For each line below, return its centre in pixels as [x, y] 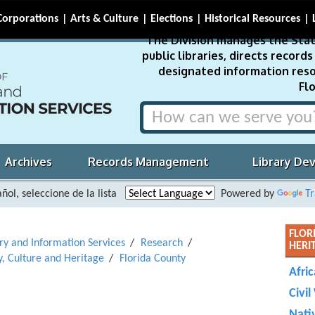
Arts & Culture [104, 19]
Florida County [153, 259]
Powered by [246, 194]
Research [162, 243]
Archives [28, 162]
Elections [172, 19]
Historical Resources [252, 19]
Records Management [148, 162]
